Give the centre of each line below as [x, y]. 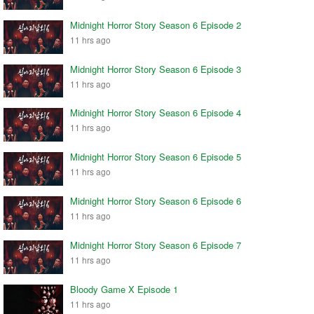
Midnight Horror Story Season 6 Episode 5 [156, 157]
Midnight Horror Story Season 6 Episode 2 [156, 25]
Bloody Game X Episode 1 [124, 289]
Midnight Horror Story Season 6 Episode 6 [156, 201]
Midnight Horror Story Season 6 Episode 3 [156, 69]
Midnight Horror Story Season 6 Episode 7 [156, 245]
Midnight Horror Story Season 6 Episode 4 [156, 113]
